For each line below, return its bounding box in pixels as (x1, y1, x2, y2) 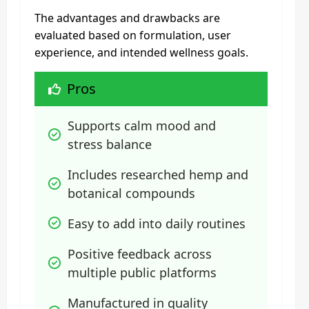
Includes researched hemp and (68, 166, 248, 183)
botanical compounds (68, 184, 195, 201)
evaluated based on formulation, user (34, 27, 231, 43)
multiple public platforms (68, 263, 217, 281)
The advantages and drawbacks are (34, 10, 220, 26)
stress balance (68, 135, 152, 152)
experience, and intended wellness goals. (34, 44, 248, 60)
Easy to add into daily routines (68, 215, 246, 232)
